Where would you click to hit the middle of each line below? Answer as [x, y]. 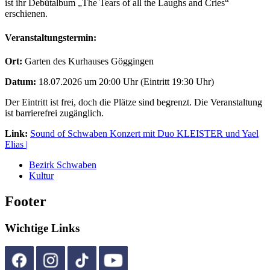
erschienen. [26, 14]
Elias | [16, 144]
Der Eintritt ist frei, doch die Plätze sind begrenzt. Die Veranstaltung [133, 102]
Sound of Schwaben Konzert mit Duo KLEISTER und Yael [144, 133]
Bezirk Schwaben [63, 165]
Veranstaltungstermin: [51, 37]
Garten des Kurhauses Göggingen [88, 61]
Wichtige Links [42, 228]
